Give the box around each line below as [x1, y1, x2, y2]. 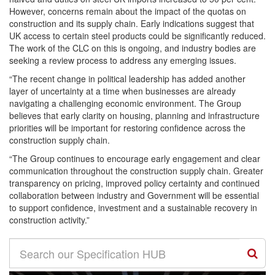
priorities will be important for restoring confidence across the [9, 122, 246, 134]
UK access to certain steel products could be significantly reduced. [9, 29, 266, 42]
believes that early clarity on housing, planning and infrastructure [9, 109, 260, 122]
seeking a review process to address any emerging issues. [9, 54, 236, 67]
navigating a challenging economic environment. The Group [9, 97, 241, 110]
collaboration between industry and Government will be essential [9, 189, 259, 202]
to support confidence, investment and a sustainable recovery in [9, 201, 257, 214]
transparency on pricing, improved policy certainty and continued [9, 177, 260, 190]
